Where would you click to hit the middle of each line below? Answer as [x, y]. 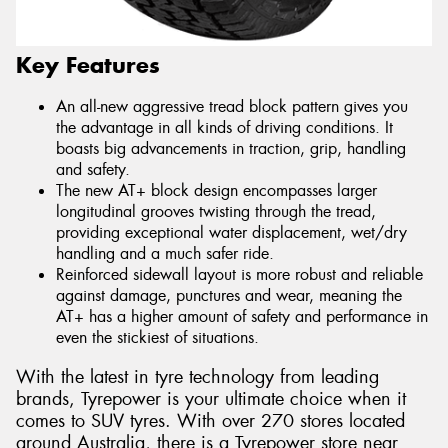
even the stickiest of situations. [157, 338]
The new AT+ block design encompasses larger [216, 191]
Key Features [88, 64]
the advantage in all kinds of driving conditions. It [224, 128]
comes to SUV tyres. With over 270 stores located [210, 421]
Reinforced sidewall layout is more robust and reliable [239, 275]
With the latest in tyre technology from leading [197, 377]
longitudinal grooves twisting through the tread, [216, 212]
